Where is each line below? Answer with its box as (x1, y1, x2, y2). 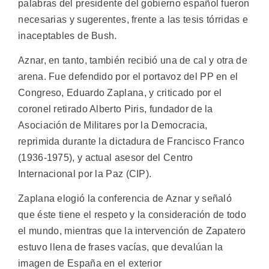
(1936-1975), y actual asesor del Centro (18, 152, 193, 163)
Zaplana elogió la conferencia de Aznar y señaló (18, 193, 232, 204)
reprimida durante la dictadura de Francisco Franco (18, 136, 244, 147)
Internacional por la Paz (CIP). (18, 168, 152, 179)
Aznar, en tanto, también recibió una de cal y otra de (18, 55, 247, 65)
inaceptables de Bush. (18, 30, 117, 41)
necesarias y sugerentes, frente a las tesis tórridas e (18, 14, 249, 25)
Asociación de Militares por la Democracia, (18, 119, 208, 130)
